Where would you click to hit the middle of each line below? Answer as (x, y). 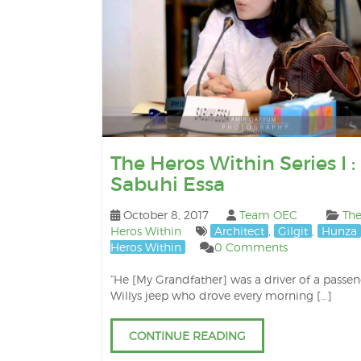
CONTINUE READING (187, 336)
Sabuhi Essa (168, 184)
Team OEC (268, 215)
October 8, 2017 (166, 215)
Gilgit (293, 231)
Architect (239, 231)
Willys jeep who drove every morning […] (221, 295)
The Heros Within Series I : (233, 163)
